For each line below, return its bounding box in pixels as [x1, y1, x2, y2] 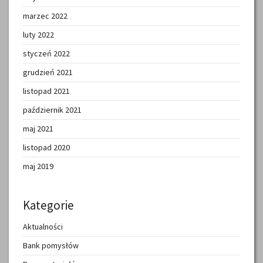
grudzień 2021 [23, 66, 73, 77]
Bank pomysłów [23, 240, 79, 251]
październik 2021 [23, 104, 82, 115]
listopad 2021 [23, 85, 70, 96]
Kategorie [23, 197, 74, 213]
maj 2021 [23, 123, 53, 134]
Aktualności [23, 221, 63, 232]
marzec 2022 [23, 10, 68, 21]
